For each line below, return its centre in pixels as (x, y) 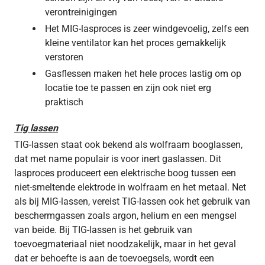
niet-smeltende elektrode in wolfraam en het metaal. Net (130, 187)
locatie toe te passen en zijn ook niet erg (128, 88)
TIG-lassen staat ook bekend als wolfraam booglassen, (128, 144)
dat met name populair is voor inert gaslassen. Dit (118, 159)
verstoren (64, 57)
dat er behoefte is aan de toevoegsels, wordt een (114, 258)
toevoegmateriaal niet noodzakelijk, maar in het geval (125, 244)
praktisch (64, 102)
